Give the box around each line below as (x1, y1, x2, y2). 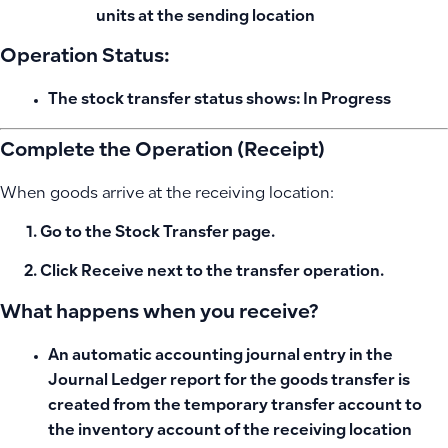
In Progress (303, 93, 391, 109)
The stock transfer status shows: (48, 93, 303, 109)
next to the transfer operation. (144, 265, 384, 281)
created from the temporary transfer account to (48, 398, 422, 414)
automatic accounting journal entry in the (72, 348, 393, 364)
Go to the (40, 225, 115, 241)
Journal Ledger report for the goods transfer (48, 373, 395, 389)
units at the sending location (96, 9, 315, 25)
